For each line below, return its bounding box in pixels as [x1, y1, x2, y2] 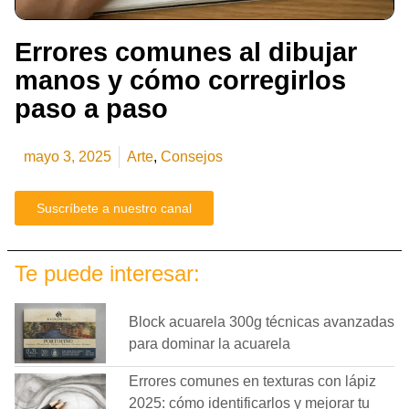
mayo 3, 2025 [24, 148, 111, 164]
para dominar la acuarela [129, 335, 290, 351]
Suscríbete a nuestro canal [37, 200, 192, 215]
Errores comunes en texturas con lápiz [129, 373, 376, 390]
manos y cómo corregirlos [15, 65, 346, 95]
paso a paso [15, 93, 168, 123]
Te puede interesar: [15, 260, 200, 286]
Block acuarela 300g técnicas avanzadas [129, 313, 394, 330]
